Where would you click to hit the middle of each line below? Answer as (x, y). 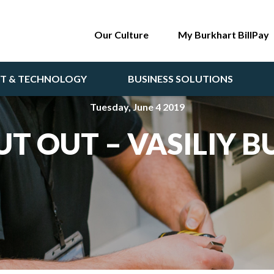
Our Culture (121, 35)
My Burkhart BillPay (224, 35)
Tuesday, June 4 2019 (137, 107)
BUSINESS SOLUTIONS (180, 79)
